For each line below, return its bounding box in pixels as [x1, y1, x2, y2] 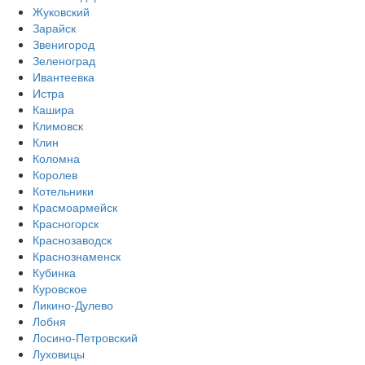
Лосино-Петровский [33, 328, 138, 345]
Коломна [33, 149, 80, 166]
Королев [33, 165, 77, 182]
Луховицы [33, 345, 85, 362]
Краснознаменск [33, 247, 121, 264]
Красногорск [33, 214, 99, 231]
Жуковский [33, 2, 90, 20]
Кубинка [33, 263, 76, 280]
